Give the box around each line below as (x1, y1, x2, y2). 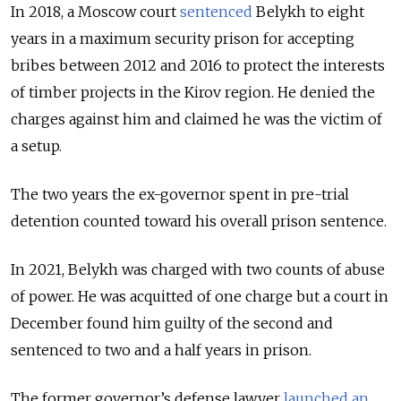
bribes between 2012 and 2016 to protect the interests (11, 55, 385, 74)
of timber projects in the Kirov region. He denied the (11, 82, 375, 101)
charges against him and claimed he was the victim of (11, 109, 382, 128)
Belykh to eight (252, 2, 364, 21)
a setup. (11, 136, 62, 155)
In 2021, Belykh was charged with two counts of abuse (11, 260, 385, 278)
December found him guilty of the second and (11, 313, 333, 332)
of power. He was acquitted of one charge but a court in (11, 286, 388, 305)
